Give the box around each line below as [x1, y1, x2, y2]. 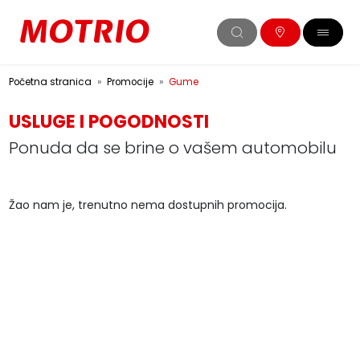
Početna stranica [8, 76, 92, 88]
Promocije [106, 76, 153, 88]
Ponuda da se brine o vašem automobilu [8, 137, 337, 159]
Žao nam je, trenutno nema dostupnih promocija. [8, 197, 287, 213]
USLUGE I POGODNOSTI [8, 109, 209, 134]
